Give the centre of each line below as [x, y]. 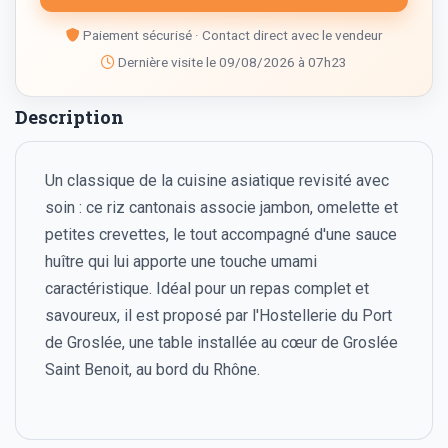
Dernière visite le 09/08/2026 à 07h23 [231, 61]
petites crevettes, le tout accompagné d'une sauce [220, 235]
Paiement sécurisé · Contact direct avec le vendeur [231, 35]
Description [69, 116]
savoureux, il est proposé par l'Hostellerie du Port [218, 316]
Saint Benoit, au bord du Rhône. [152, 370]
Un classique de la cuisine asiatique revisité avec [216, 181]
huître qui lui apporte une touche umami [180, 262]
